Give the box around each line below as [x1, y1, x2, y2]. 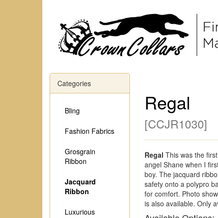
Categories [57, 78, 91, 88]
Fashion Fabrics [65, 126, 114, 136]
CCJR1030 [148, 115, 204, 132]
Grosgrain [65, 146, 95, 156]
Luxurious [65, 207, 95, 217]
